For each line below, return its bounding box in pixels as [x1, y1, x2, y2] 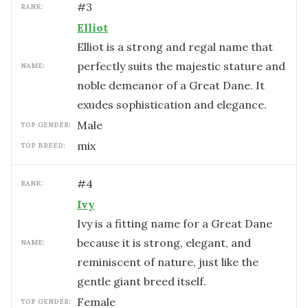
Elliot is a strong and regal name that [77, 40, 273, 54]
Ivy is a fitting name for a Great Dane [77, 217, 272, 230]
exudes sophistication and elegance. [77, 98, 267, 111]
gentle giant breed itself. [77, 274, 206, 288]
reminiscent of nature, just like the [77, 255, 258, 269]
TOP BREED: [21, 141, 65, 150]
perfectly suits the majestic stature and [77, 59, 285, 73]
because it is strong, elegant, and [77, 236, 251, 250]
